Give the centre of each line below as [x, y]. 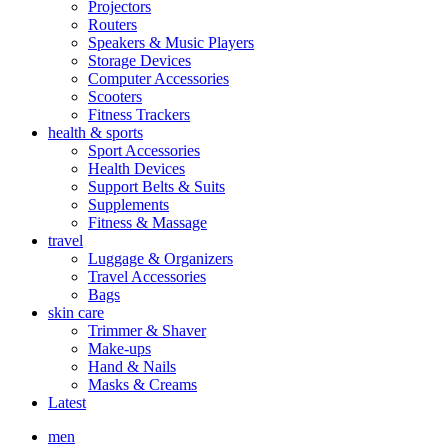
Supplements [128, 205]
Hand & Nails [132, 367]
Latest [67, 403]
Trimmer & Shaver [147, 331]
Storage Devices [139, 61]
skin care [76, 313]
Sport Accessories [144, 151]
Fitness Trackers [139, 115]
